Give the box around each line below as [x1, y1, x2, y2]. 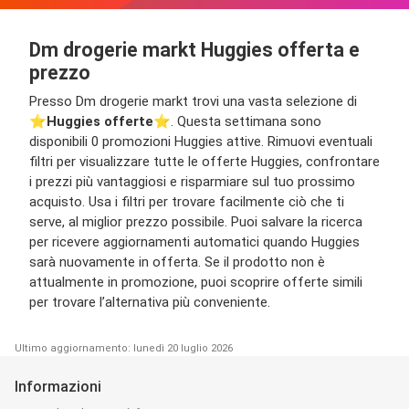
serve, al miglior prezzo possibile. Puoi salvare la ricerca [29, 213, 362, 230]
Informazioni [15, 377, 101, 395]
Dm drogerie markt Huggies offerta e [29, 37, 360, 61]
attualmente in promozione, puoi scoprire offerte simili [29, 273, 362, 290]
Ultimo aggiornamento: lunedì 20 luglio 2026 [15, 341, 233, 354]
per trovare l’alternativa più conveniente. [29, 293, 270, 310]
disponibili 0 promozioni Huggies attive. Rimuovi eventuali [29, 132, 372, 150]
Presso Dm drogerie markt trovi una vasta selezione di [29, 92, 357, 110]
